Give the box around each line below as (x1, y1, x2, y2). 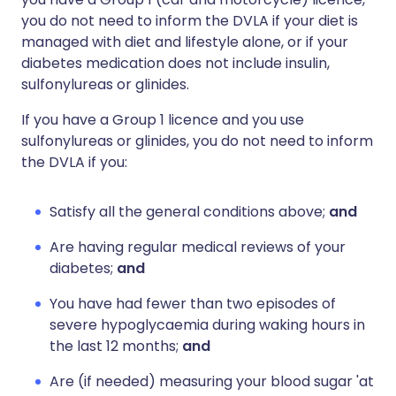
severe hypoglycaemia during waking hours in (49, 315, 365, 335)
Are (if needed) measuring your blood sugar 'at (49, 371, 374, 392)
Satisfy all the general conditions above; (49, 202, 329, 222)
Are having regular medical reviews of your (49, 237, 346, 257)
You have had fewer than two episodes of (49, 293, 336, 314)
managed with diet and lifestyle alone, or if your (21, 32, 348, 52)
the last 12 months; (49, 336, 182, 356)
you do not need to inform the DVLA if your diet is (21, 11, 358, 31)
